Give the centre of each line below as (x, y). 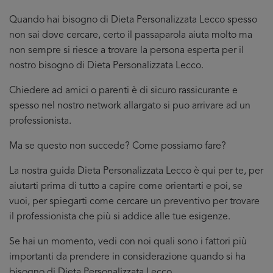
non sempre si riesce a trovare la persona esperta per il (126, 51)
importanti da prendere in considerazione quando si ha (127, 257)
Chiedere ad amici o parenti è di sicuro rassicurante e (123, 91)
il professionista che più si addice (82, 217)
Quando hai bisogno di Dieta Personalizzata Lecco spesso (133, 20)
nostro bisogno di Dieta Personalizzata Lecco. (106, 66)
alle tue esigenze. (193, 217)
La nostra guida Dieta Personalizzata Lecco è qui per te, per (136, 171)
